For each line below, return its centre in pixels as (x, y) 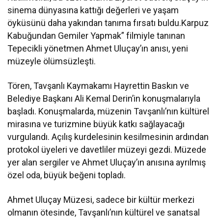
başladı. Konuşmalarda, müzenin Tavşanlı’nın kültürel (109, 111)
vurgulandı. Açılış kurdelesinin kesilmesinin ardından (108, 137)
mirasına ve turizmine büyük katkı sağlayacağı (96, 124)
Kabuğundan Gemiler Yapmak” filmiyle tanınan (96, 35)
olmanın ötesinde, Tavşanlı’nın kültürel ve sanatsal (104, 212)
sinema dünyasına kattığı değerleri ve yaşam (93, 10)
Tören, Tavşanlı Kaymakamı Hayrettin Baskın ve (98, 85)
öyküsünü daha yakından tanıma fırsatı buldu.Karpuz (108, 23)
